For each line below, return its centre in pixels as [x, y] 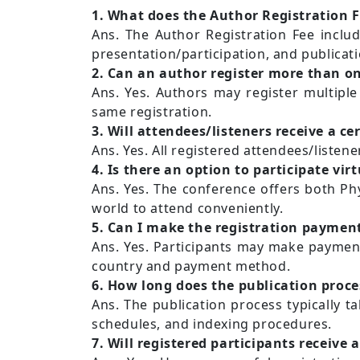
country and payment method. [191, 266]
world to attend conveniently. [188, 208]
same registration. [152, 111]
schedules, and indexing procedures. [212, 323]
